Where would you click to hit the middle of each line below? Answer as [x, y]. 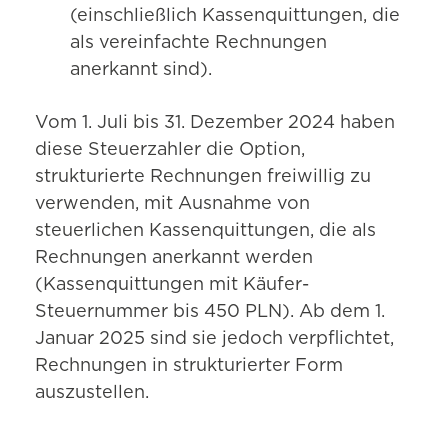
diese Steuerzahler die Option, [170, 150]
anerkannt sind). [141, 70]
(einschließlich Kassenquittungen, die [235, 16]
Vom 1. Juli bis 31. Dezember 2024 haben [215, 123]
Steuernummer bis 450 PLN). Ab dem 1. [210, 312]
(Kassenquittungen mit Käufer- [172, 285]
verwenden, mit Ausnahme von [172, 204]
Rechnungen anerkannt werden [174, 258]
